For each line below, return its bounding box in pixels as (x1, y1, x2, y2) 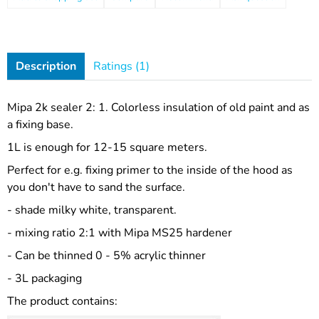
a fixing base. (7, 117, 73, 132)
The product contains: (7, 293, 117, 309)
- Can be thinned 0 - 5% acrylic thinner (7, 248, 206, 263)
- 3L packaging (7, 271, 82, 286)
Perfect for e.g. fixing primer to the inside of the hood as (7, 162, 293, 178)
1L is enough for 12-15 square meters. (7, 140, 207, 155)
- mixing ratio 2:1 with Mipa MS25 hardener (7, 225, 232, 241)
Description (16, 58, 76, 74)
